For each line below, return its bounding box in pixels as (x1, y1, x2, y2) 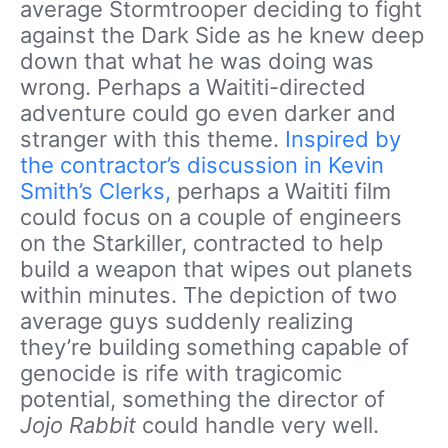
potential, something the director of (20, 386, 385, 413)
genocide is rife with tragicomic (20, 360, 342, 387)
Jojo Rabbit (20, 412, 142, 439)
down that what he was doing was (20, 48, 374, 75)
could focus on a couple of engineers (20, 204, 402, 231)
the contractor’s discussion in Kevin (20, 152, 384, 179)
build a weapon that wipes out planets (20, 256, 413, 283)
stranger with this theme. (20, 126, 285, 153)
